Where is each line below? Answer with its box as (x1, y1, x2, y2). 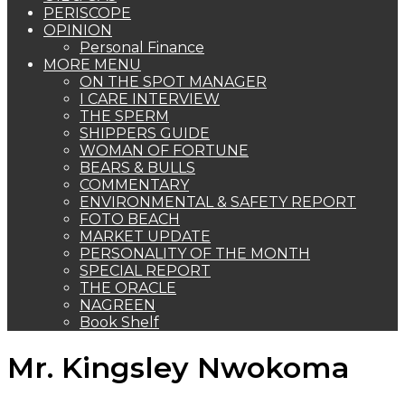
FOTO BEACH (80, 211, 180, 228)
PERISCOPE (43, 5, 131, 22)
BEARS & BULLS (80, 159, 195, 176)
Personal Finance (80, 39, 204, 56)
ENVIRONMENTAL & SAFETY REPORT (80, 193, 356, 211)
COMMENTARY (80, 176, 189, 193)
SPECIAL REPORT (80, 262, 211, 279)
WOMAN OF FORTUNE (80, 142, 249, 159)
